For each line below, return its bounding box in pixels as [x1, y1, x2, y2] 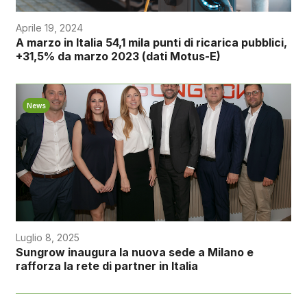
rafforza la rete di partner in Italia [15, 259, 198, 273]
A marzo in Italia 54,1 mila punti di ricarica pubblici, [15, 36, 287, 50]
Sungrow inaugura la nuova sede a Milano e [15, 245, 254, 260]
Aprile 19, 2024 [15, 22, 83, 34]
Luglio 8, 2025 [15, 232, 79, 244]
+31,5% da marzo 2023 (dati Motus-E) [15, 49, 221, 64]
